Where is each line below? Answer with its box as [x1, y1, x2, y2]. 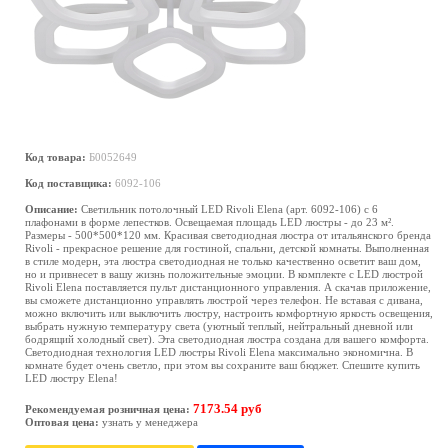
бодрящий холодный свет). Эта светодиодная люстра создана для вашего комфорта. [25, 333, 429, 345]
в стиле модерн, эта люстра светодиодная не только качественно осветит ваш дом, [25, 255, 421, 267]
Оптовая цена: [25, 416, 99, 428]
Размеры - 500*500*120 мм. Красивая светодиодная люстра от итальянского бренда [25, 229, 431, 241]
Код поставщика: [25, 177, 112, 189]
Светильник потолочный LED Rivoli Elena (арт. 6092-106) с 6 [78, 203, 378, 215]
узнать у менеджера [102, 416, 198, 428]
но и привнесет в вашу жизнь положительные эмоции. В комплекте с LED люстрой [25, 268, 423, 280]
